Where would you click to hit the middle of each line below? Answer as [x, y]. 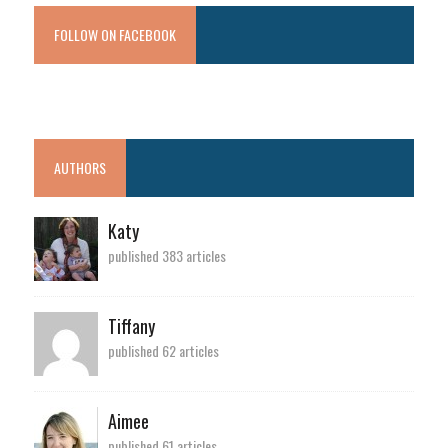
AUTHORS [79, 167]
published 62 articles [163, 350]
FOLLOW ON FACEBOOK [114, 34]
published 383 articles [166, 255]
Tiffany [131, 325]
